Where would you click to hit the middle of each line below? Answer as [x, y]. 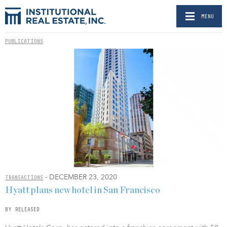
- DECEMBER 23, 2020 [80, 177]
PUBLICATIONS [24, 41]
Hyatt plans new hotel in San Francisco [83, 190]
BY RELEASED [22, 209]
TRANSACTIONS [24, 178]
